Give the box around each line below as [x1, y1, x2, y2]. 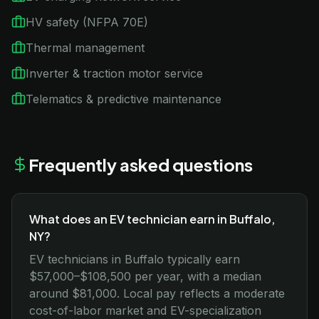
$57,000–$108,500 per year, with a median [29, 269, 261, 283]
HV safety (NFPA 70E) [26, 15, 148, 29]
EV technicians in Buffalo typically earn [29, 252, 240, 266]
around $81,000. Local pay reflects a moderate [29, 286, 285, 300]
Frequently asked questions [28, 154, 253, 175]
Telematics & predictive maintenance [26, 92, 221, 106]
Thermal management [26, 41, 145, 55]
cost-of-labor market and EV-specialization [29, 303, 261, 318]
